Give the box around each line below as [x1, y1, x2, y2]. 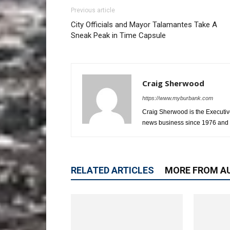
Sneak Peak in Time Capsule [71, 31, 166, 41]
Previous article [71, 7, 115, 14]
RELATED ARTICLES [71, 165, 154, 176]
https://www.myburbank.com [142, 95, 213, 102]
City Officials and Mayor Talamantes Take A [71, 20, 217, 30]
